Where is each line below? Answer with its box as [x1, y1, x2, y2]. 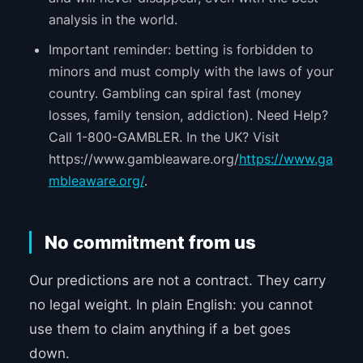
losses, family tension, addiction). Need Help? [48, 107, 328, 124]
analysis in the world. [48, 11, 177, 28]
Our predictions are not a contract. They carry [28, 272, 326, 289]
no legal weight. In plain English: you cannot [28, 297, 313, 314]
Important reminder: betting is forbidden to [48, 41, 314, 58]
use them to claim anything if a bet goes [28, 321, 291, 338]
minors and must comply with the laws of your [48, 63, 334, 80]
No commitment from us [44, 232, 256, 254]
